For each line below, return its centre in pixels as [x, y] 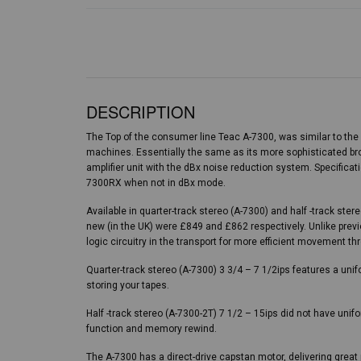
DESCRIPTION [141, 112]
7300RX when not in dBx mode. [156, 183]
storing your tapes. [128, 285]
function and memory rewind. [151, 329]
